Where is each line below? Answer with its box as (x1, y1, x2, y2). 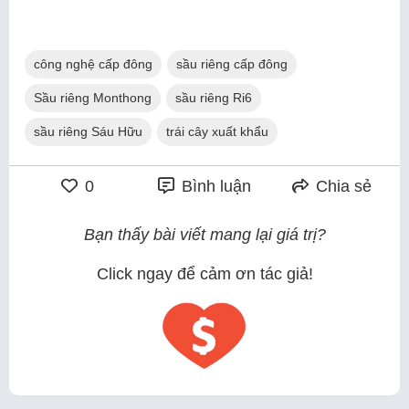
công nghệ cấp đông (34, 56, 152, 71)
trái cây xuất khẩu (166, 123, 268, 139)
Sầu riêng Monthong (34, 89, 152, 105)
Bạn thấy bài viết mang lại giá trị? (83, 225, 326, 244)
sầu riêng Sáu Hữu (34, 123, 142, 139)
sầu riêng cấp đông (176, 56, 288, 71)
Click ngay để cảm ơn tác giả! (96, 264, 313, 283)
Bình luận (176, 176, 251, 195)
